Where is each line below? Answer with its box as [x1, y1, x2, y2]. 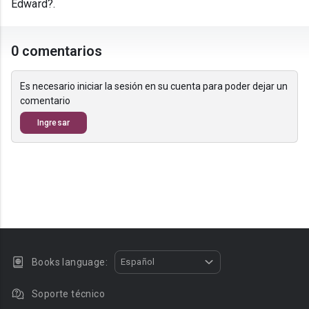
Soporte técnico [32, 288, 105, 299]
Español [121, 257, 155, 267]
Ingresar [37, 118, 70, 128]
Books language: [32, 257, 108, 268]
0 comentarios [11, 43, 103, 60]
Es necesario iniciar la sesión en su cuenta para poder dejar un [20, 81, 288, 92]
